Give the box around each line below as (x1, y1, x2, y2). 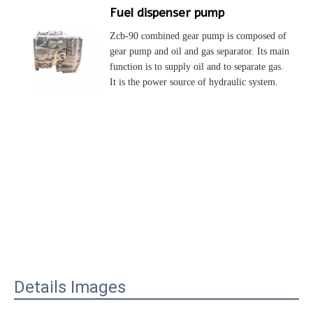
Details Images (14, 277, 126, 297)
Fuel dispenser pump (110, 4, 225, 21)
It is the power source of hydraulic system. (110, 77, 279, 87)
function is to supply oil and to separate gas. (110, 61, 284, 72)
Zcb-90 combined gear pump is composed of (110, 31, 287, 41)
